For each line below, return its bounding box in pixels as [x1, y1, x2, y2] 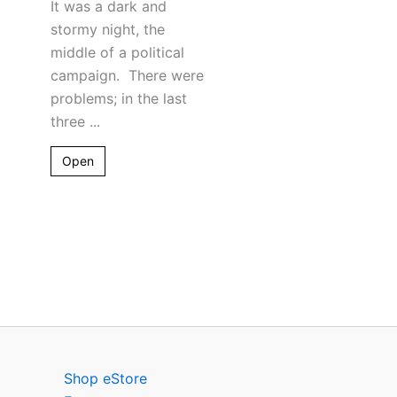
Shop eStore [64, 370, 147, 387]
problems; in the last [51, 89, 187, 107]
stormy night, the [51, 19, 165, 38]
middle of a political [51, 43, 184, 61]
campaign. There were [51, 66, 204, 84]
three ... [51, 112, 100, 130]
